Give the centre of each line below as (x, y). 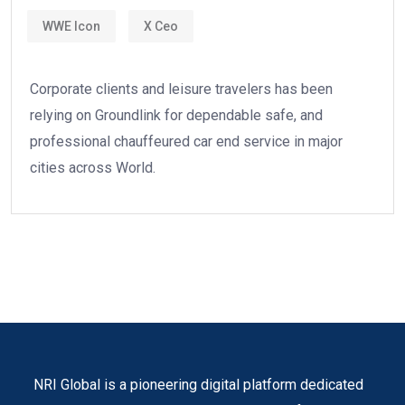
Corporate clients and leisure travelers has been (181, 89)
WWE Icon (71, 26)
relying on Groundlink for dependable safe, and (176, 116)
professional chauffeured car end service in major (186, 142)
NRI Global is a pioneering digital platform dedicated (198, 385)
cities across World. (93, 168)
